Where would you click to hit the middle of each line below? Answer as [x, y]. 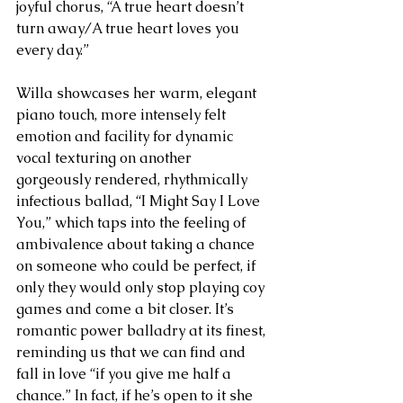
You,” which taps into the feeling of [133, 222]
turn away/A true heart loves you [130, 28]
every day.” [53, 49]
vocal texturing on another [106, 157]
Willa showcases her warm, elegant [138, 93]
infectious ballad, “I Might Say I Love [140, 201]
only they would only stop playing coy [142, 287]
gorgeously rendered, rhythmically [134, 179]
